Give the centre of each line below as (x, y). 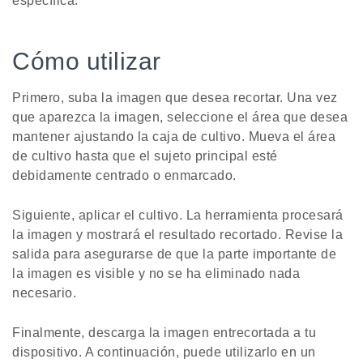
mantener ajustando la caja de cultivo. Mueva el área (174, 137)
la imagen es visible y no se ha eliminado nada (156, 274)
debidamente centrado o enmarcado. (124, 176)
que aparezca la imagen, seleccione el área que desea (180, 117)
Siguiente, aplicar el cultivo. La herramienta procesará (178, 216)
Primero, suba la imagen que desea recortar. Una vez (175, 98)
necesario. (44, 293)
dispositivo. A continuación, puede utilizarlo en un (164, 352)
